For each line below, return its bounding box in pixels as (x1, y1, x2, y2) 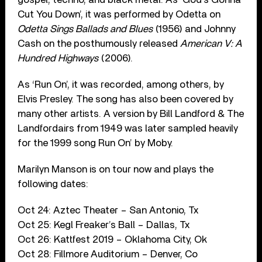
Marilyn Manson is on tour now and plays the (18, 164, 214, 174)
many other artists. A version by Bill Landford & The (18, 108, 244, 119)
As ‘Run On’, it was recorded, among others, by (18, 79, 225, 89)
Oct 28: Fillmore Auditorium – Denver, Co (18, 249, 198, 259)
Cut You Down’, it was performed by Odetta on (18, 9, 221, 19)
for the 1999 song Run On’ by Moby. (18, 137, 174, 148)
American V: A (180, 38, 243, 49)
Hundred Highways (18, 53, 99, 63)
